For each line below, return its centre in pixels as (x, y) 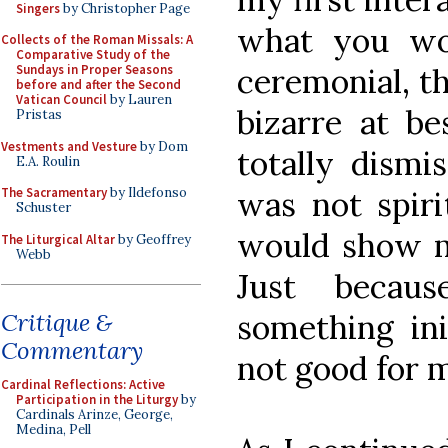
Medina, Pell (53, 429)
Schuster (43, 207)
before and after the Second (98, 84)
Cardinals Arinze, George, (94, 414)
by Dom (162, 146)
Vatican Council (61, 99)
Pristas (39, 114)
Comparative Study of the (93, 54)
